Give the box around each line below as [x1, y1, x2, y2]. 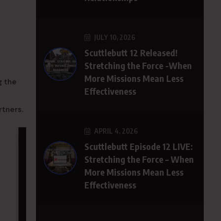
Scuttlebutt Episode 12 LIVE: [84, 141, 193, 152]
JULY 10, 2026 [93, 33, 135, 41]
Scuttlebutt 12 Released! [84, 47, 178, 58]
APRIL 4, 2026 [93, 127, 138, 135]
